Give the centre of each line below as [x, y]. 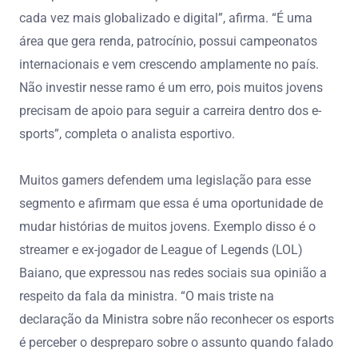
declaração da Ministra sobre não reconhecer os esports [177, 319]
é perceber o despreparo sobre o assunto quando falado [176, 342]
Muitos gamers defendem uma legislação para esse [165, 180]
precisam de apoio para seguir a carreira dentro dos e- [170, 110]
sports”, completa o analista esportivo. [127, 133]
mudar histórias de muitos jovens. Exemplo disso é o [167, 226]
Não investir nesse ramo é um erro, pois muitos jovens [171, 87]
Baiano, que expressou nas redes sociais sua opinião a [173, 272]
